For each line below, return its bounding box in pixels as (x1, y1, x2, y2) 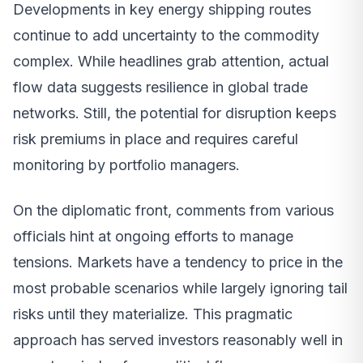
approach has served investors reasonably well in (13, 331, 343, 349)
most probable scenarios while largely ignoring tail (13, 280, 348, 297)
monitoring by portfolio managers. (13, 156, 240, 174)
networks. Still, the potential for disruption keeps (13, 105, 336, 122)
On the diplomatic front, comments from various (13, 202, 334, 220)
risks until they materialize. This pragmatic (13, 305, 293, 323)
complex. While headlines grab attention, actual (13, 53, 329, 70)
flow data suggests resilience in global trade (13, 79, 308, 96)
